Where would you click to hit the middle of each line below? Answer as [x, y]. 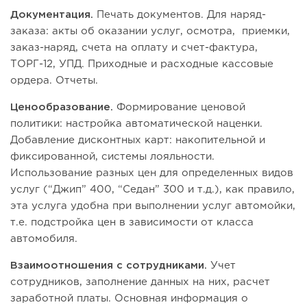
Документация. [53, 15]
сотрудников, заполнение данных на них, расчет [140, 282]
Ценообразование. [62, 108]
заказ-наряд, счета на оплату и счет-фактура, [134, 48]
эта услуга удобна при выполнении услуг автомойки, [153, 206]
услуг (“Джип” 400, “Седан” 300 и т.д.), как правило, [152, 190]
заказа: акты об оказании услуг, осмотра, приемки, [150, 32]
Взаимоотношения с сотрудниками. [110, 266]
